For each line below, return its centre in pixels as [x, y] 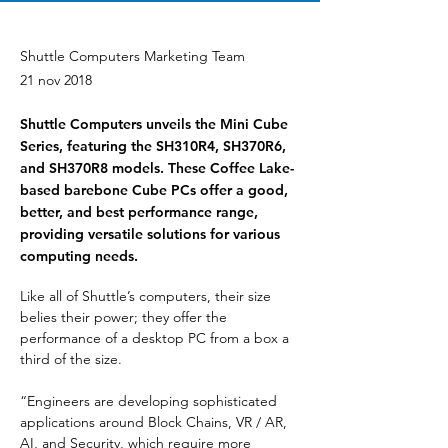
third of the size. [71, 358]
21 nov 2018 [56, 79]
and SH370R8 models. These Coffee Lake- [157, 167]
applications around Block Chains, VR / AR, [155, 421]
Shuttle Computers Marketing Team [132, 55]
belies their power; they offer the [125, 316]
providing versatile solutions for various [150, 233]
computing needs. [79, 255]
